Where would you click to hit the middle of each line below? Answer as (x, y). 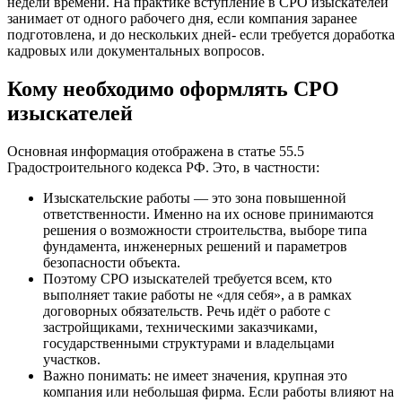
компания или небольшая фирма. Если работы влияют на (218, 392)
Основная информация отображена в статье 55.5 (156, 152)
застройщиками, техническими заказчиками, (180, 328)
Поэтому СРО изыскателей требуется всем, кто (188, 279)
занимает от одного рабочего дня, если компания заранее (182, 19)
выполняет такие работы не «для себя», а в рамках (197, 295)
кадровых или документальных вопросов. (136, 51)
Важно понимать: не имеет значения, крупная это (195, 376)
